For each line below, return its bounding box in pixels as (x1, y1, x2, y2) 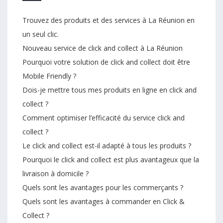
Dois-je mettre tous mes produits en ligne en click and (22, 85, 197, 95)
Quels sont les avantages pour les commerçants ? (22, 182, 183, 192)
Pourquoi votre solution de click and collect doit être (22, 57, 190, 67)
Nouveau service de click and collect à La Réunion (22, 43, 183, 53)
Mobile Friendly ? (22, 71, 76, 81)
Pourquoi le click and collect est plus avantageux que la (22, 154, 199, 164)
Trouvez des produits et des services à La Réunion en (22, 15, 195, 25)
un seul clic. (22, 29, 59, 39)
